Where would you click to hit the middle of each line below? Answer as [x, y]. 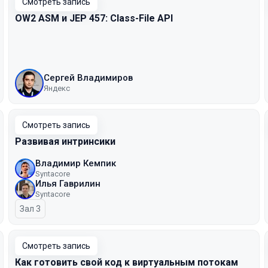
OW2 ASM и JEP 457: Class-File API [94, 18]
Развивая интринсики [65, 141]
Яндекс [57, 88]
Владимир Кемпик [76, 163]
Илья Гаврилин [68, 184]
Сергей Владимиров [88, 78]
